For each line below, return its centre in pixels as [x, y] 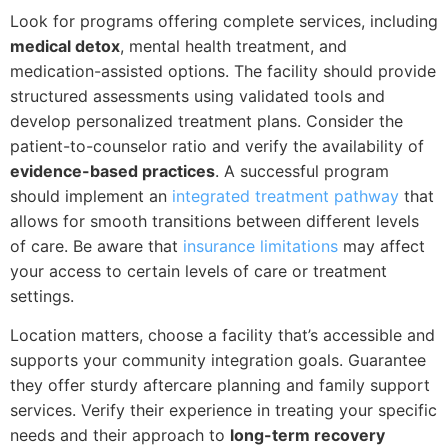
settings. [42, 295]
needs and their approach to [120, 435]
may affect [381, 245]
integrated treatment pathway [285, 195]
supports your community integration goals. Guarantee [218, 360]
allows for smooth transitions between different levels [214, 220]
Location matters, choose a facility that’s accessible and [222, 335]
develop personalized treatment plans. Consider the [206, 120]
